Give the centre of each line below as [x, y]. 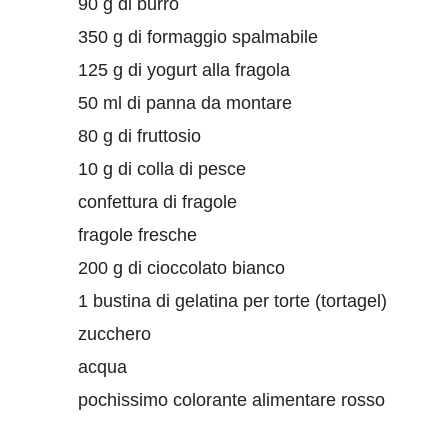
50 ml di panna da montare [185, 102]
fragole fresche [137, 234]
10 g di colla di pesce [162, 168]
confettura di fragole [157, 201]
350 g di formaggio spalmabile [198, 36]
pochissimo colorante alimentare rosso [231, 399]
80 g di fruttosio [139, 135]
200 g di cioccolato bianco [181, 267]
